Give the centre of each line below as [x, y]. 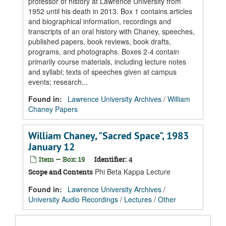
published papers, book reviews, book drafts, [100, 41]
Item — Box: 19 [61, 159]
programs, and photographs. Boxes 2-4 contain [104, 51]
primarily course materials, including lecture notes [107, 62]
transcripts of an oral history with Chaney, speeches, [111, 31]
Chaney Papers [53, 109]
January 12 [51, 147]
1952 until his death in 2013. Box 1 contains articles [110, 11]
